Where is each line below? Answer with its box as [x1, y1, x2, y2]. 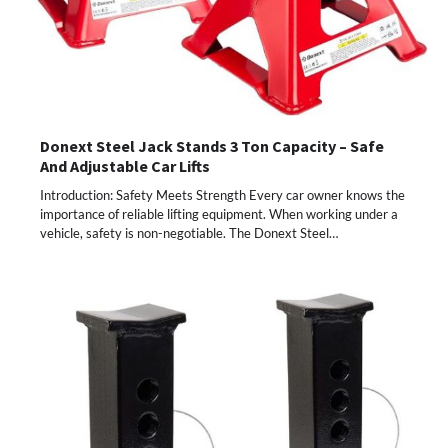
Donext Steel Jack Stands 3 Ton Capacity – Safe [40, 135, 384, 156]
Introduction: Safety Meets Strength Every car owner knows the [40, 186, 405, 203]
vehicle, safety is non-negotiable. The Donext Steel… [40, 224, 338, 241]
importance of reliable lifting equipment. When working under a [40, 205, 398, 222]
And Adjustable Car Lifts [40, 155, 210, 176]
